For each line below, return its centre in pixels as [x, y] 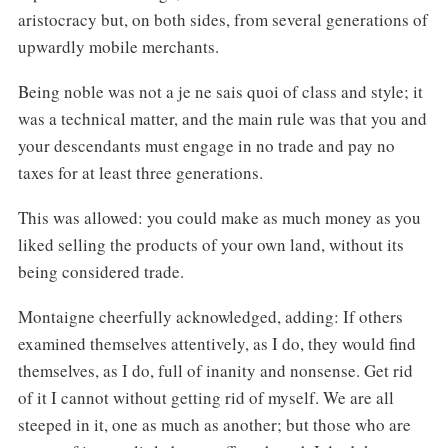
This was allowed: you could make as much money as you [219, 218]
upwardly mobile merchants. [118, 47]
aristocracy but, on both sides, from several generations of [222, 20]
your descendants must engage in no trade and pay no [206, 146]
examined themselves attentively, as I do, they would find [216, 343]
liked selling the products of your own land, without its [210, 245]
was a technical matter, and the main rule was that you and [222, 119]
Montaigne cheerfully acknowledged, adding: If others [210, 316]
